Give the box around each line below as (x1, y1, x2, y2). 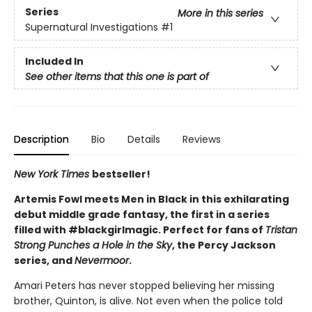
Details (127, 132, 160, 147)
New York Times (14, 167, 92, 182)
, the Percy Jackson (172, 238, 276, 253)
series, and (14, 253, 75, 268)
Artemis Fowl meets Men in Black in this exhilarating (14, 192, 289, 207)
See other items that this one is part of (25, 70, 209, 84)
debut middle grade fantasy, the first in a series (14, 208, 270, 222)
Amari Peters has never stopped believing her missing (14, 279, 274, 293)
